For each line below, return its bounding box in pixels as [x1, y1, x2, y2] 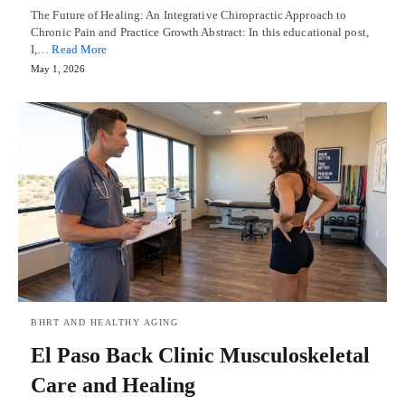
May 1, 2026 [31, 62, 85, 74]
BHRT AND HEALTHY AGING [31, 317, 178, 328]
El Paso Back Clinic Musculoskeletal [31, 344, 370, 368]
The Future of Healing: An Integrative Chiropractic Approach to [31, 7, 347, 22]
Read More [52, 42, 108, 56]
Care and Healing [31, 373, 195, 398]
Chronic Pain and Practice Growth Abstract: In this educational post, [31, 24, 369, 39]
